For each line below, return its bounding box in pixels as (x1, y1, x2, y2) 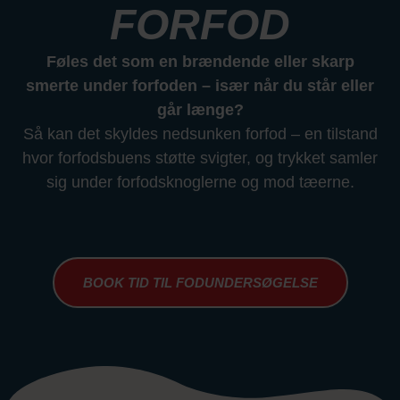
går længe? (156, 101, 244, 119)
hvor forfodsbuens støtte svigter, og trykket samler (22, 149, 378, 167)
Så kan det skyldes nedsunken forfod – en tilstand (22, 125, 378, 143)
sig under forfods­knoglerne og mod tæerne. (46, 173, 354, 191)
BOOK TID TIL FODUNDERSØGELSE (82, 275, 318, 291)
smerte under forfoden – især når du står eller (26, 77, 374, 95)
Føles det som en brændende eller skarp (46, 53, 354, 71)
